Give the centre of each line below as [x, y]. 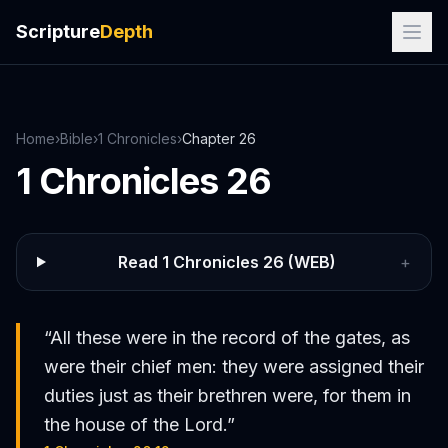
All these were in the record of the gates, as [230, 337]
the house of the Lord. [135, 424]
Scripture [58, 31]
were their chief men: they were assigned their [234, 366]
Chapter [210, 138]
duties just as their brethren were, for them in [227, 395]
